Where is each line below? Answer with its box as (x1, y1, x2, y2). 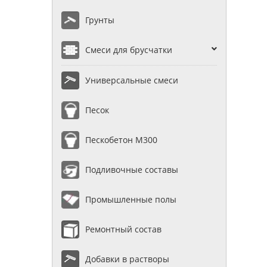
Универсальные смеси (85, 74, 178, 86)
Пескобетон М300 (85, 134, 157, 146)
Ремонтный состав (85, 223, 162, 235)
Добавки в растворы (85, 253, 169, 265)
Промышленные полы (85, 194, 176, 206)
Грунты (85, 14, 114, 26)
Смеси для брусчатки (85, 44, 172, 56)
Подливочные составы (85, 164, 178, 176)
